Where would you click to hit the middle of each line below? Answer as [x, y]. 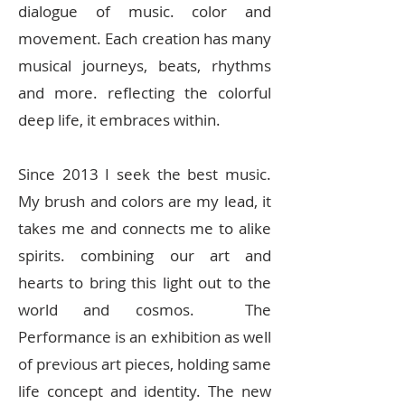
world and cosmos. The [145, 310]
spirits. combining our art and [145, 256]
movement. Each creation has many [145, 39]
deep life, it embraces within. [121, 120]
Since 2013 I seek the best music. [145, 174]
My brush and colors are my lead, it [145, 202]
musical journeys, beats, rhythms [145, 66]
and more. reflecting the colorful [145, 93]
